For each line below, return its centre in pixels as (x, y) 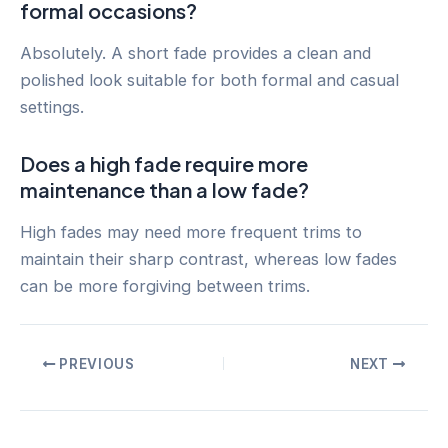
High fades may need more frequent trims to (191, 231)
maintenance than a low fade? (164, 189)
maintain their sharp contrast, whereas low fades (208, 258)
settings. (52, 106)
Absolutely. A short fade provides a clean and (195, 52)
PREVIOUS (95, 364)
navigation (58, 389)
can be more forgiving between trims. (165, 285)
